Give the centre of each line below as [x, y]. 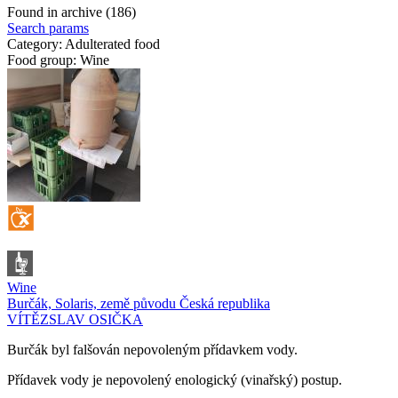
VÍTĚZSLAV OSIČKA [75, 320]
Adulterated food [112, 44]
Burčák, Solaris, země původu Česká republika [139, 304]
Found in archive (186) [72, 12]
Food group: [42, 60]
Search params [48, 28]
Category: [35, 44]
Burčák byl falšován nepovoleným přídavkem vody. [152, 350]
